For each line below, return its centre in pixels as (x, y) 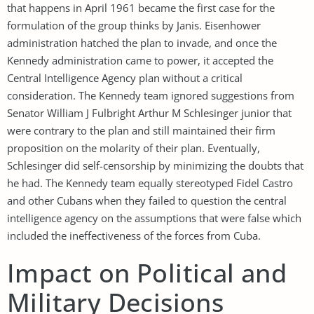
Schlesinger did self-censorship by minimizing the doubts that (155, 165)
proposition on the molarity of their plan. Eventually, (134, 148)
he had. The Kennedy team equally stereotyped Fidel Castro (150, 183)
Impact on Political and (147, 273)
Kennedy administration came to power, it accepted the (140, 60)
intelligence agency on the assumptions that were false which (154, 218)
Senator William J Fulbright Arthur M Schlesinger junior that (149, 112)
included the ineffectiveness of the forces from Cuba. (134, 235)
